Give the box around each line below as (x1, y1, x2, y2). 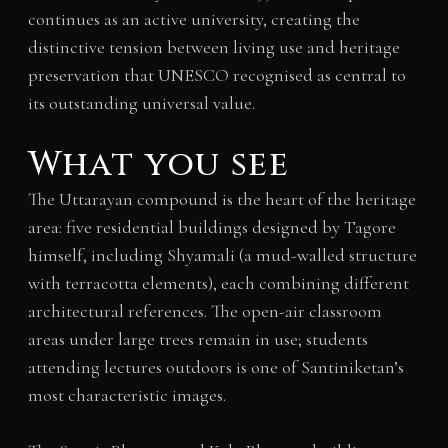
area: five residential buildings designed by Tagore (27, 215, 396, 238)
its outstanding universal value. (27, 91, 255, 114)
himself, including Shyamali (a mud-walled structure (27, 243, 417, 266)
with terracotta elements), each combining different (27, 271, 409, 294)
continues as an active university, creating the (27, 7, 360, 30)
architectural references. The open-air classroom (27, 299, 382, 322)
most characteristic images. (27, 383, 226, 406)
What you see (27, 141, 290, 188)
